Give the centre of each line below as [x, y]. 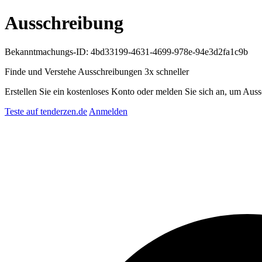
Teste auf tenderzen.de [46, 111]
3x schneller [167, 71]
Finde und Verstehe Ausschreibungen [75, 71]
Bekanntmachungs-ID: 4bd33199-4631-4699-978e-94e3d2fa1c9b [126, 51]
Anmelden [108, 111]
